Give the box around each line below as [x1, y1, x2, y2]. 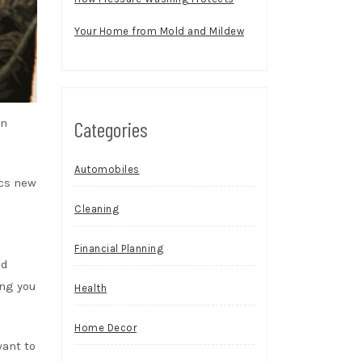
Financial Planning [74, 242, 163, 255]
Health [74, 282, 107, 294]
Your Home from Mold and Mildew [74, 25, 244, 37]
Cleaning [74, 203, 119, 215]
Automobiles [74, 163, 140, 175]
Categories [74, 116, 148, 141]
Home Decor [74, 322, 137, 334]
